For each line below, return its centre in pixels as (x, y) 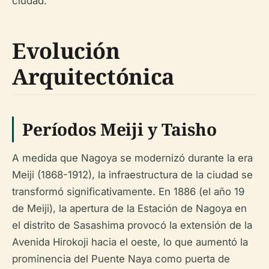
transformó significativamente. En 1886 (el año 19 (128, 192)
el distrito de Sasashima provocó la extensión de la (132, 225)
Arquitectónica (93, 77)
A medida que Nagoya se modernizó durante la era (132, 158)
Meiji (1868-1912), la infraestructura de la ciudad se (132, 175)
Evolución (66, 51)
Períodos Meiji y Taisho (119, 129)
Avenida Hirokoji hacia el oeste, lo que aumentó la (130, 242)
